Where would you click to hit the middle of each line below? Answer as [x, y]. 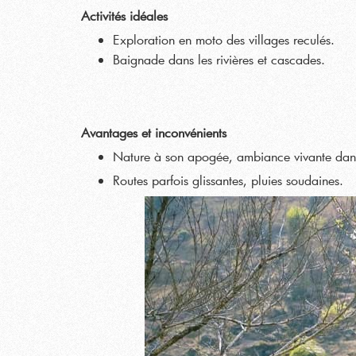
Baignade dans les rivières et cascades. [219, 59]
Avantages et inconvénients [154, 132]
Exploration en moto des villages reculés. [224, 39]
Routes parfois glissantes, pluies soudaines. [228, 180]
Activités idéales [124, 15]
